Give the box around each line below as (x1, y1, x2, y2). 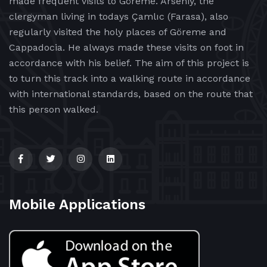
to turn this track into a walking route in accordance (9, 73, 250, 85)
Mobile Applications (9, 196, 145, 213)
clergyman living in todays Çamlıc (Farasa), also (9, 11, 228, 23)
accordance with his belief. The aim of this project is (9, 57, 249, 69)
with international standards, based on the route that (9, 88, 253, 100)
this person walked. (9, 104, 98, 116)
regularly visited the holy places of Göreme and (9, 26, 226, 38)
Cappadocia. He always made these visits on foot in (9, 42, 244, 54)
